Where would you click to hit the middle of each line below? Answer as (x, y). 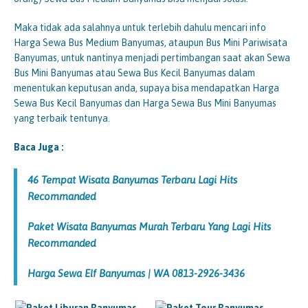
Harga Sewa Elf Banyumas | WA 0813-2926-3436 (136, 273)
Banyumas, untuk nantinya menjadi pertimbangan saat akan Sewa (152, 57)
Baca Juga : (39, 147)
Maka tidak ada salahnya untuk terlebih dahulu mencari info (140, 27)
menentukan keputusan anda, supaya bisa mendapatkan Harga (146, 88)
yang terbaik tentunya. (62, 118)
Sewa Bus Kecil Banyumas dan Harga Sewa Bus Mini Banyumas (145, 103)
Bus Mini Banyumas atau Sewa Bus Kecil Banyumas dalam (134, 73)
